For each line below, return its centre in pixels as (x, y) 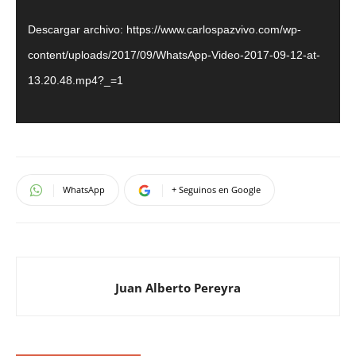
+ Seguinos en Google (216, 190)
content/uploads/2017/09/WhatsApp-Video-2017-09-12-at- (174, 54)
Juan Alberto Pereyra (178, 288)
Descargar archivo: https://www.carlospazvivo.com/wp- (164, 29)
